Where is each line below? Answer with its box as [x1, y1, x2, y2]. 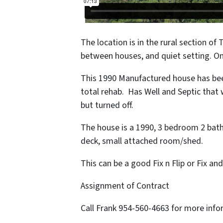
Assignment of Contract [81, 180, 169, 193]
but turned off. [81, 99, 133, 112]
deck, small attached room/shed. [81, 135, 203, 148]
